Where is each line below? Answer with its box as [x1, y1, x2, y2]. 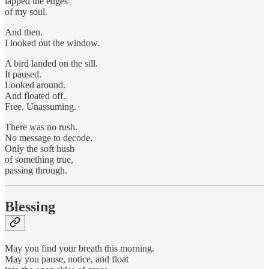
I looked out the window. [5, 38, 100, 49]
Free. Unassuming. [5, 101, 76, 112]
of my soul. [5, 7, 47, 17]
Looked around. [5, 80, 65, 91]
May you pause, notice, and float [5, 253, 128, 264]
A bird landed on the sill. [5, 58, 98, 69]
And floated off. [5, 91, 65, 101]
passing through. [5, 165, 67, 176]
